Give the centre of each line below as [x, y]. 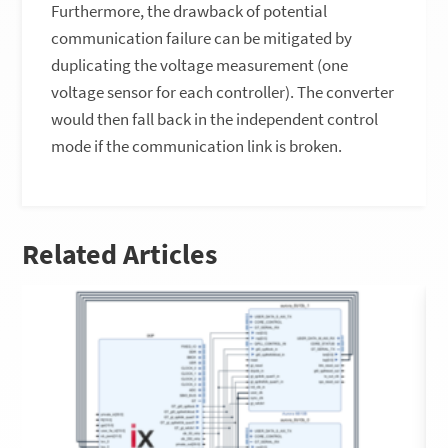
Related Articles [120, 254]
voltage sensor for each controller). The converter [223, 92]
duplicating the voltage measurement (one [200, 65]
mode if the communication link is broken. [197, 146]
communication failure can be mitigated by [202, 38]
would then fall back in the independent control [215, 119]
